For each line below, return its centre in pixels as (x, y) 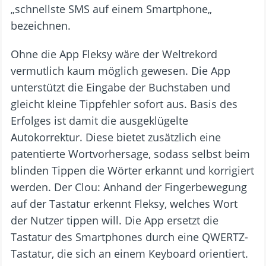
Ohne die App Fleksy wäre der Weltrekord (114, 54)
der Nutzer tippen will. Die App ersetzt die (115, 220)
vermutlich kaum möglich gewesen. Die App (121, 71)
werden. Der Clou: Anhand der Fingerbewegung (129, 187)
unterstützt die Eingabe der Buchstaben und (121, 87)
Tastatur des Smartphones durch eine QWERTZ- (129, 237)
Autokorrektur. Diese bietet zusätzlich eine (116, 137)
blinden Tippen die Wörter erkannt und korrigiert (132, 170)
